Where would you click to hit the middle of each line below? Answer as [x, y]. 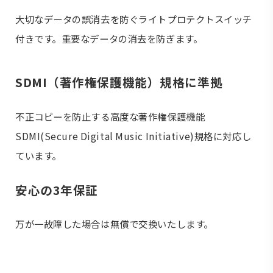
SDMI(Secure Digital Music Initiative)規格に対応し [133, 136]
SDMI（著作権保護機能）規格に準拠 [119, 82]
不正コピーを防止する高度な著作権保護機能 [110, 116]
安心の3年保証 [57, 190]
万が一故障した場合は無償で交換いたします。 [114, 224]
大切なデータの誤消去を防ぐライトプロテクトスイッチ [134, 19]
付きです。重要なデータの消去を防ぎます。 [109, 39]
